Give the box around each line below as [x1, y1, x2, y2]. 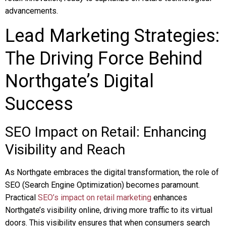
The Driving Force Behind [5, 48, 203, 69]
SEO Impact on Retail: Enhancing [5, 124, 206, 140]
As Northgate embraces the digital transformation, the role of [5, 167, 219, 177]
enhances [151, 193, 187, 202]
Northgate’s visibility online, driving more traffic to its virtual [5, 205, 212, 215]
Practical [5, 193, 38, 202]
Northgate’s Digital [5, 71, 154, 92]
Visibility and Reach [5, 141, 125, 158]
